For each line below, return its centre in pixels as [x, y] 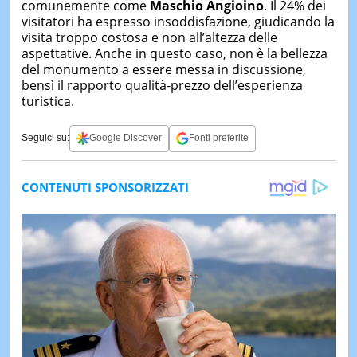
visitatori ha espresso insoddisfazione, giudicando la [178, 21]
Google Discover [125, 138]
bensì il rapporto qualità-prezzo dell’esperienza [162, 85]
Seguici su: [45, 138]
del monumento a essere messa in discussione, [163, 69]
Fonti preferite [218, 138]
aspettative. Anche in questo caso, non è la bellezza [174, 53]
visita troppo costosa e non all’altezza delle [149, 37]
